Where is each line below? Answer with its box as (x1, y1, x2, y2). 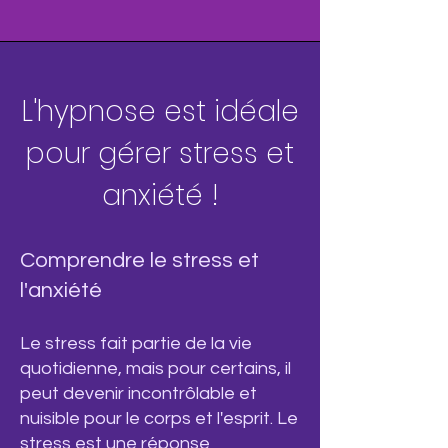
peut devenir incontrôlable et (20, 384, 257, 403)
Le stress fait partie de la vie (20, 334, 252, 353)
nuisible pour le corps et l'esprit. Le (20, 409, 298, 428)
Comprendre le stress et (20, 249, 259, 272)
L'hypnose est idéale (21, 92, 299, 131)
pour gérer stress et (26, 134, 294, 173)
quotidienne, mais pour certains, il (20, 359, 291, 378)
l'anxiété (20, 279, 102, 302)
